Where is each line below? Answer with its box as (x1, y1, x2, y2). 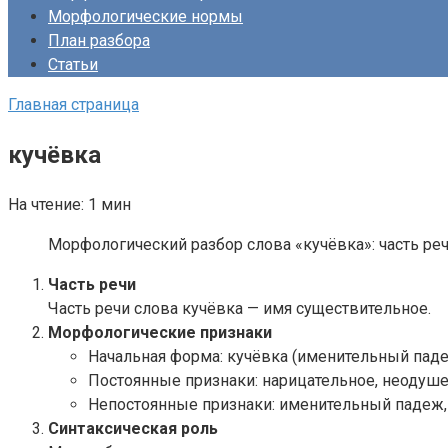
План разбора (48, 31, 150, 51)
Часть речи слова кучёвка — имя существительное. (48, 299, 431, 318)
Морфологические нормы (48, 7, 243, 27)
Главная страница (8, 95, 139, 115)
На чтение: (8, 195, 84, 214)
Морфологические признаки (48, 323, 272, 342)
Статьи (48, 55, 98, 75)
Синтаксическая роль (48, 419, 218, 438)
